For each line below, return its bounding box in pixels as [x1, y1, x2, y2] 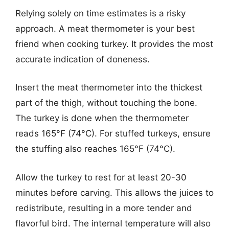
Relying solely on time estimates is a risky [15, 8, 186, 18]
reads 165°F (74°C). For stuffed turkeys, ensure [15, 128, 211, 139]
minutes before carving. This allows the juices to [15, 187, 214, 198]
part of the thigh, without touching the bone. [15, 98, 197, 108]
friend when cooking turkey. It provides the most [15, 38, 213, 49]
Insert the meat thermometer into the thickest [15, 82, 202, 93]
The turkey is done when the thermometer [15, 113, 189, 123]
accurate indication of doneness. [15, 54, 150, 64]
